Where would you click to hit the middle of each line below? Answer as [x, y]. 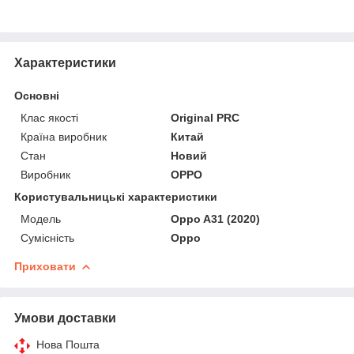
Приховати [45, 266]
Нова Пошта [68, 344]
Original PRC [205, 117]
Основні [37, 95]
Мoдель [41, 218]
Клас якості [49, 117]
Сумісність [47, 237]
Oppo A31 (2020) [216, 218]
